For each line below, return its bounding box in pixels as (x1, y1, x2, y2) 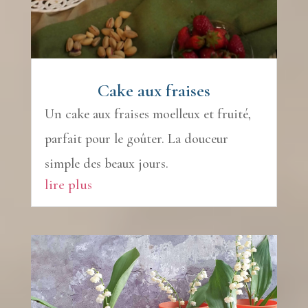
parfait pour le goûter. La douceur (44, 130, 228, 147)
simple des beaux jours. (44, 155, 168, 172)
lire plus (44, 175, 92, 193)
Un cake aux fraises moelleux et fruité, (44, 105, 251, 122)
